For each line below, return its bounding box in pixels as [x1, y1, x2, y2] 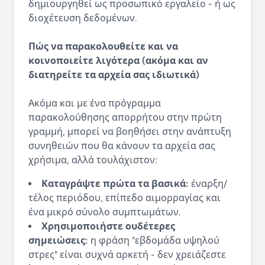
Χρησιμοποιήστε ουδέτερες [41, 221, 175, 232]
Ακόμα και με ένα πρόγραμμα [28, 98, 161, 109]
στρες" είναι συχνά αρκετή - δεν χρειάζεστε [28, 249, 226, 260]
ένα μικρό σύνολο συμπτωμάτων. [28, 206, 180, 218]
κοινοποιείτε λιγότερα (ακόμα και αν [28, 55, 208, 66]
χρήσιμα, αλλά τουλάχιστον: [28, 154, 157, 166]
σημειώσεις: [28, 235, 88, 246]
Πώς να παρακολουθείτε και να [28, 41, 178, 52]
